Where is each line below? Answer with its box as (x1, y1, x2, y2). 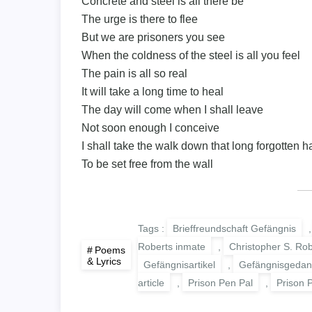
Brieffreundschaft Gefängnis (173, 222, 296, 234)
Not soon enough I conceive (81, 121, 219, 134)
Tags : (138, 222, 167, 234)
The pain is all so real (81, 67, 187, 79)
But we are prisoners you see (81, 31, 225, 43)
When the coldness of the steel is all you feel (81, 49, 300, 61)
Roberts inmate (138, 240, 205, 252)
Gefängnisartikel (143, 258, 215, 270)
